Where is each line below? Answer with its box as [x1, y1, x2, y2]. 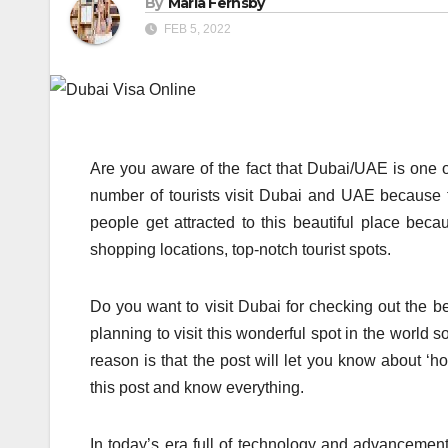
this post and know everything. [90, 379, 304, 397]
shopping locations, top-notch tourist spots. [90, 241, 391, 259]
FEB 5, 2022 [161, 22, 231, 37]
